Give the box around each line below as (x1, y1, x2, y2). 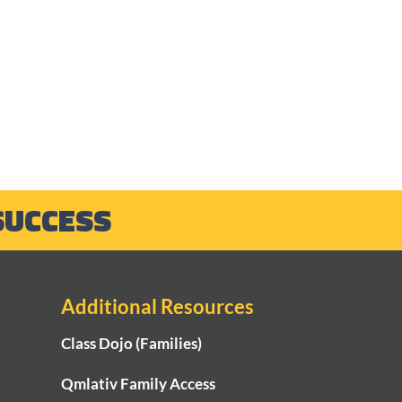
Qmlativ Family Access (61, 374, 216, 393)
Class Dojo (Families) (61, 334, 203, 353)
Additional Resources (61, 294, 255, 319)
